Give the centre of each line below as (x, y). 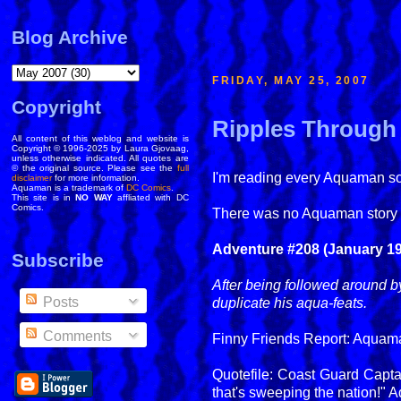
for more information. (96, 178)
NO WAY (94, 197)
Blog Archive (70, 38)
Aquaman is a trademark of (69, 188)
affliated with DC (150, 197)
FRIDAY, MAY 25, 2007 (291, 80)
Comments (76, 336)
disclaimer (32, 178)
